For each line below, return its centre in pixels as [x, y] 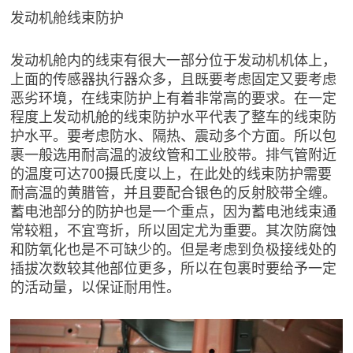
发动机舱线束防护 [67, 17]
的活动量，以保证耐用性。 [96, 286]
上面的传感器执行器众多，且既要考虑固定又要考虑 [174, 78]
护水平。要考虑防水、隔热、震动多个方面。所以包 [174, 135]
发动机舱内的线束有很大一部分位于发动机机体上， [174, 59]
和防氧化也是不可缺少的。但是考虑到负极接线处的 [174, 249]
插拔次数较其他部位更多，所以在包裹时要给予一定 [174, 268]
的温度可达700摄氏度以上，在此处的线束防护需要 [171, 173]
